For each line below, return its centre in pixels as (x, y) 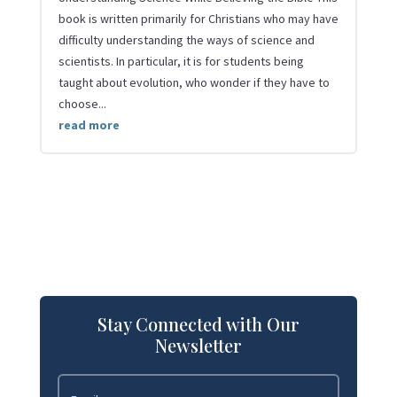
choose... (82, 103)
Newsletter (198, 345)
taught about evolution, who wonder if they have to (194, 82)
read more (89, 125)
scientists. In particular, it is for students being (181, 61)
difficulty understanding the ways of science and (186, 39)
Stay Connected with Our (198, 323)
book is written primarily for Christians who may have (198, 18)
